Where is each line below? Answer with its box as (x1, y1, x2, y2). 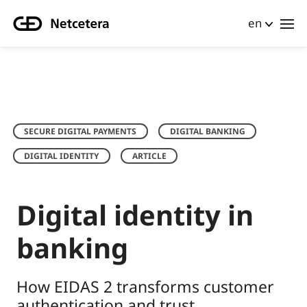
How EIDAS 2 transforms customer (16, 275, 274, 298)
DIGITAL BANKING (169, 125, 245, 137)
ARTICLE (132, 149, 167, 162)
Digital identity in (16, 196, 254, 234)
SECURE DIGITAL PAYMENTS (24, 125, 137, 137)
